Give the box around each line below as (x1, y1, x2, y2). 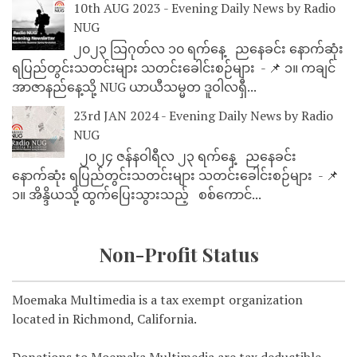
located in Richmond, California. (12, 310, 197, 328)
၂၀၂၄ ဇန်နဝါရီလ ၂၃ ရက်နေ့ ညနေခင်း (73, 147, 296, 166)
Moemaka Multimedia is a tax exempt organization (12, 291, 303, 309)
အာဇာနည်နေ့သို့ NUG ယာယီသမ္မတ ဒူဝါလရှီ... (12, 77, 257, 96)
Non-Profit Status (98, 241, 259, 268)
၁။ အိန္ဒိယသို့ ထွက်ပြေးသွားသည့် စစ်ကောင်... (12, 186, 261, 204)
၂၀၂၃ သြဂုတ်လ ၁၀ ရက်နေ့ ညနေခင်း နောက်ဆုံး (73, 39, 343, 57)
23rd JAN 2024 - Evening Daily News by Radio (73, 106, 333, 124)
